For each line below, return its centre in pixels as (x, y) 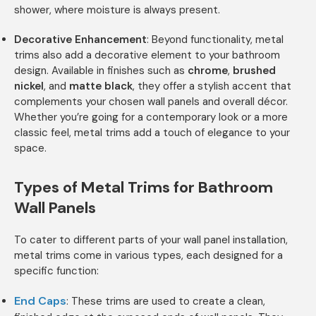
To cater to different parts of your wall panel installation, (151, 240)
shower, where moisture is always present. (117, 10)
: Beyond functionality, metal (215, 40)
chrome (208, 71)
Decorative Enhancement (80, 40)
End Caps (40, 301)
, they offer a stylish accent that (212, 86)
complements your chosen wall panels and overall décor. (151, 102)
